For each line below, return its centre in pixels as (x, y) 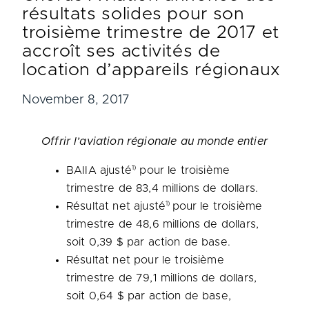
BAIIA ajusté (99, 170)
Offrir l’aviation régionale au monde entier (154, 141)
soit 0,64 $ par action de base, (149, 296)
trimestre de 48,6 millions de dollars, (163, 224)
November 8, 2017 (76, 100)
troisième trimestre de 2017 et (151, 33)
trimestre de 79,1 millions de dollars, (162, 278)
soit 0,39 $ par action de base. (148, 242)
